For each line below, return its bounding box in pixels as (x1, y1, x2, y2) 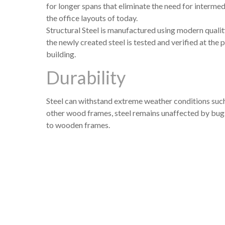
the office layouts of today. (46, 13, 138, 23)
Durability (46, 66, 126, 88)
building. (46, 49, 76, 59)
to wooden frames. (46, 120, 110, 130)
